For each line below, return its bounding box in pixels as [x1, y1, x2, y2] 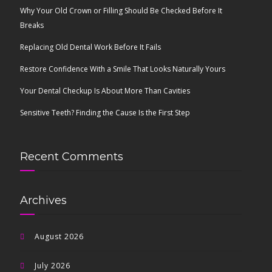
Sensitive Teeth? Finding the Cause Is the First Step [20, 107, 191, 118]
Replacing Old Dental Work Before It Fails [20, 42, 161, 52]
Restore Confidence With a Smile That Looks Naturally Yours [20, 64, 226, 74]
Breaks [20, 20, 44, 30]
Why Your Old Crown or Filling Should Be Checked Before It [20, 5, 223, 16]
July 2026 [35, 260, 71, 271]
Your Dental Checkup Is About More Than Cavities [20, 86, 191, 96]
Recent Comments [20, 150, 124, 163]
